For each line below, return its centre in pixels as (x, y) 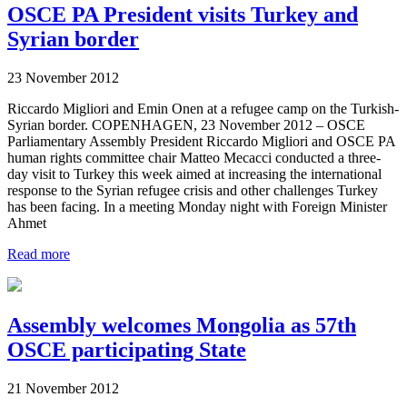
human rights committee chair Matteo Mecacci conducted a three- (194, 158)
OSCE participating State (127, 349)
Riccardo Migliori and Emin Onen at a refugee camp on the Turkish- (203, 109)
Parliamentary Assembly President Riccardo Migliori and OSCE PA (201, 142)
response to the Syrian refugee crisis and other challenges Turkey (193, 191)
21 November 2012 (63, 388)
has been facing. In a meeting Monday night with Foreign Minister (197, 207)
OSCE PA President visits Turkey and (183, 15)
